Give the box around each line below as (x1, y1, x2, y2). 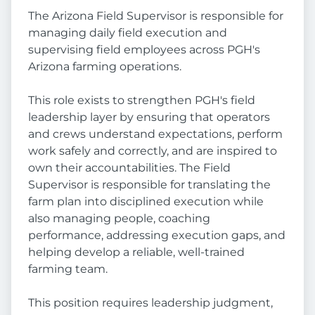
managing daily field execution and (28, 26, 227, 40)
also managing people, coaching (28, 212, 210, 226)
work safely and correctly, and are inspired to (28, 144, 277, 158)
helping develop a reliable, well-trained (28, 245, 245, 259)
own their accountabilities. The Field (28, 161, 231, 175)
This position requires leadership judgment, (28, 296, 273, 310)
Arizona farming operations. (28, 60, 181, 74)
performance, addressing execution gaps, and (28, 229, 285, 243)
